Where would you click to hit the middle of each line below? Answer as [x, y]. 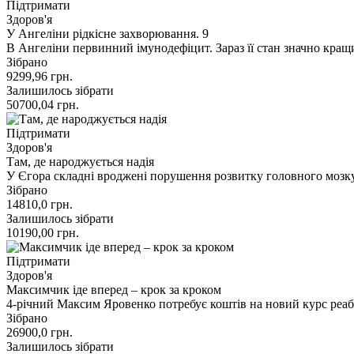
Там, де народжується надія [80, 161]
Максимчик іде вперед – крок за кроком [114, 289]
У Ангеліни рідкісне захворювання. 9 [107, 33]
